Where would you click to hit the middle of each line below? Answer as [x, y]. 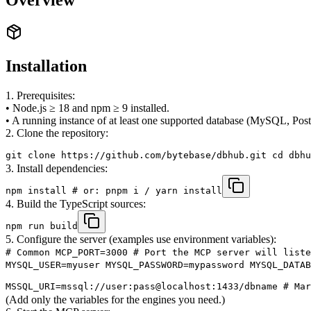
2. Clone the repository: [57, 133]
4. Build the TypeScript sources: [76, 203]
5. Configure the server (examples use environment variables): [141, 239]
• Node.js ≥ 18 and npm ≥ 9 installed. [87, 108]
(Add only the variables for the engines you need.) [115, 299]
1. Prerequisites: [40, 95]
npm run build [42, 226]
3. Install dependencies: [57, 168]
